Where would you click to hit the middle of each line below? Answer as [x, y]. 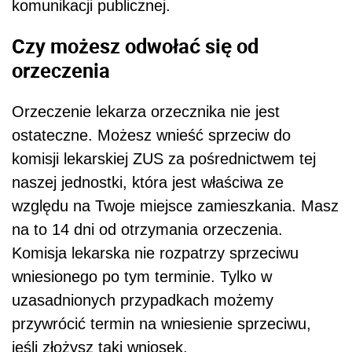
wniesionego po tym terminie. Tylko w [142, 276]
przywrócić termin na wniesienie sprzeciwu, [161, 323]
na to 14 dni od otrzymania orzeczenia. [147, 229]
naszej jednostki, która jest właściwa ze [148, 182]
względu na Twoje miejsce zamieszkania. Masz [175, 205]
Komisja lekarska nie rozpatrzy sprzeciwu [155, 253]
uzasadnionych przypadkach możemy [143, 300]
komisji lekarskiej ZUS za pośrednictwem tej [164, 158]
